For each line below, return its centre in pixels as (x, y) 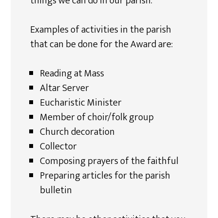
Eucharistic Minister (81, 103)
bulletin (56, 190)
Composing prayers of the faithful (109, 161)
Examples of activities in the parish (101, 30)
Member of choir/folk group (97, 117)
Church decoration (78, 132)
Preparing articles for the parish (105, 176)
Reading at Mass (72, 73)
